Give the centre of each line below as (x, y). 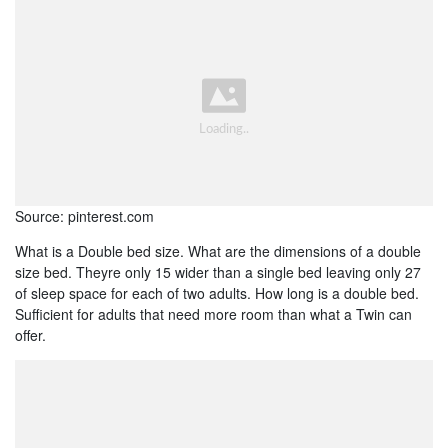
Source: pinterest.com (84, 215)
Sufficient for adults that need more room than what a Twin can (213, 313)
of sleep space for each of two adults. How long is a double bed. (217, 292)
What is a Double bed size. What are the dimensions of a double (218, 250)
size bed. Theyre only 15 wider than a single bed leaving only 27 (218, 271)
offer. (30, 334)
